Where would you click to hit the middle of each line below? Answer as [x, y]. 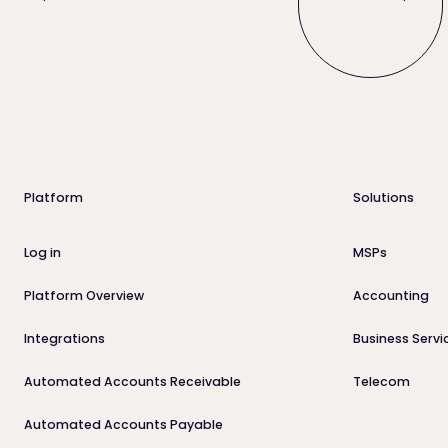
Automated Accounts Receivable [132, 381]
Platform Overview [83, 295]
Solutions [383, 198]
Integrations [64, 338]
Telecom [381, 381]
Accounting [390, 295]
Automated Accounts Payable [123, 424]
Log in [42, 253]
